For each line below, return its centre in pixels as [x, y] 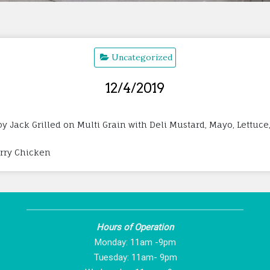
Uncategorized [142, 57]
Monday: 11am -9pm [135, 242]
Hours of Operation [135, 227]
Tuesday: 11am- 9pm [135, 257]
